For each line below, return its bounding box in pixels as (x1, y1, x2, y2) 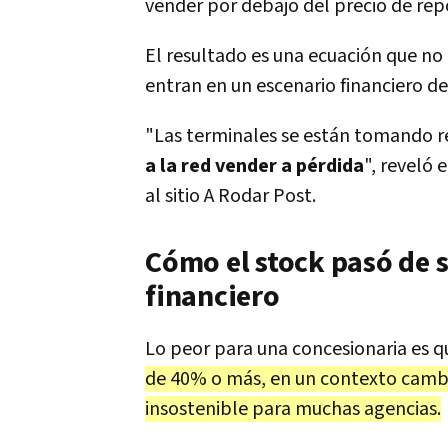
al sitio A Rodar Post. (145, 183, 316, 209)
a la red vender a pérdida (145, 153, 364, 179)
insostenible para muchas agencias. (145, 396, 441, 422)
